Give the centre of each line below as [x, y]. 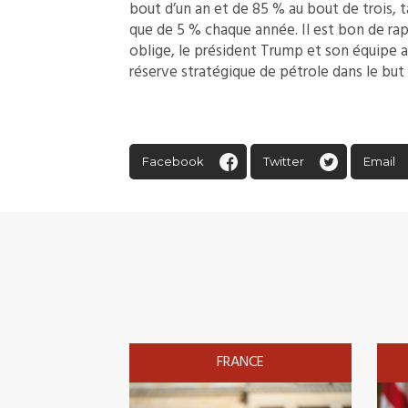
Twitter [284, 161]
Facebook [173, 161]
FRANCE [240, 362]
